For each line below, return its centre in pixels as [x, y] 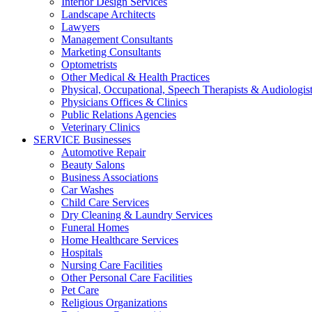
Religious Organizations [114, 303]
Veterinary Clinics [101, 127]
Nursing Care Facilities [112, 265]
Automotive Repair [103, 153]
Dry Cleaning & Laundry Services [137, 215]
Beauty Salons [93, 165]
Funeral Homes [95, 228]
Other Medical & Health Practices [135, 77]
